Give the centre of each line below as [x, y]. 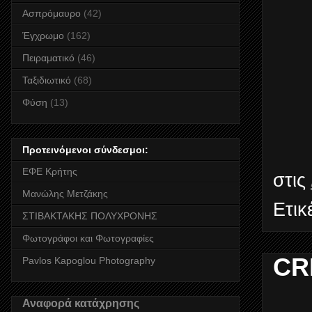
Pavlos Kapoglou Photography [89, 260]
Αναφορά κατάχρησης [81, 303]
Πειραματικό [48, 57]
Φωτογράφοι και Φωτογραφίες [88, 238]
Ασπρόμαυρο [52, 13]
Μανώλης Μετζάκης [65, 193]
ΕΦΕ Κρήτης [50, 171]
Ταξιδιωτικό [47, 80]
